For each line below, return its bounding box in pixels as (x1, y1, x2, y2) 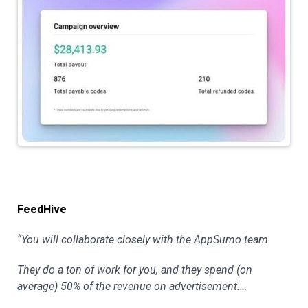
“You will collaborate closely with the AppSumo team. (17, 232, 271, 246)
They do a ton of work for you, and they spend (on (17, 263, 252, 276)
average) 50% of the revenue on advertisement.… (17, 279, 247, 293)
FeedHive (17, 202, 67, 216)
